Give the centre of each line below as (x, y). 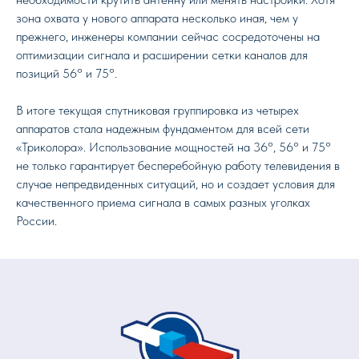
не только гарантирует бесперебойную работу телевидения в (178, 165)
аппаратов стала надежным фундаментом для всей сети (163, 129)
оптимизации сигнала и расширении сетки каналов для (162, 55)
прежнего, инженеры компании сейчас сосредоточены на (168, 36)
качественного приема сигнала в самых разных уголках (163, 202)
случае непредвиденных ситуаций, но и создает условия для (175, 184)
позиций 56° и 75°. (67, 73)
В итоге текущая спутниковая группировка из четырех (157, 110)
